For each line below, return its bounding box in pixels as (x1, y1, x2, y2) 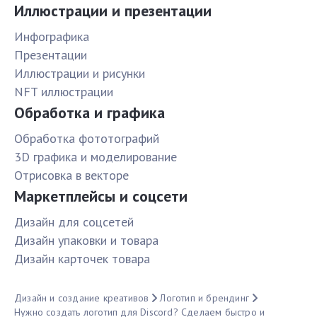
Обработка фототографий (14, 130, 159, 147)
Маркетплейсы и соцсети (14, 186, 188, 207)
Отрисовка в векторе (14, 167, 129, 184)
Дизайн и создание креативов (14, 292, 149, 305)
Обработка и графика (14, 103, 165, 123)
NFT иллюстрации (14, 83, 113, 100)
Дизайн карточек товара (14, 250, 150, 267)
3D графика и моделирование (14, 149, 177, 166)
